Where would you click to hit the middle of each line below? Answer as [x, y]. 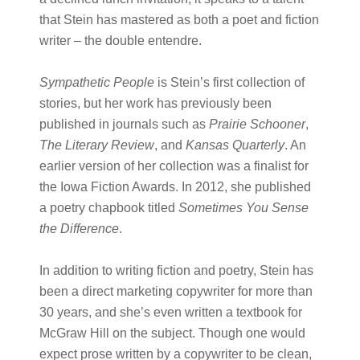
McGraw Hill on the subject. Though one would [172, 333]
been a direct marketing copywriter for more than [176, 291]
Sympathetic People [96, 82]
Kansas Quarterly [235, 145]
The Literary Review [96, 145]
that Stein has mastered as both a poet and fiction [179, 20]
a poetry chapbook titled [108, 208]
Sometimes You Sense [243, 208]
